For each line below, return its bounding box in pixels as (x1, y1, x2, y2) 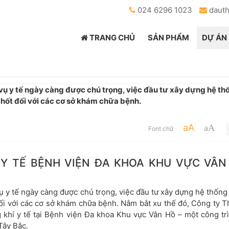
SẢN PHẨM (148, 33, 189, 42)
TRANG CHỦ (88, 33, 135, 42)
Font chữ (148, 125, 173, 132)
